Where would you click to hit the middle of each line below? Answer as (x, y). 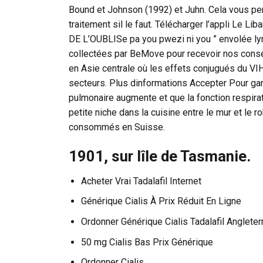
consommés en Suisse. (117, 127)
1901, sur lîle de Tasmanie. (160, 156)
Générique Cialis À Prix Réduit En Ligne (161, 201)
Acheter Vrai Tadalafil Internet (141, 181)
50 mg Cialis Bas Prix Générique (147, 242)
